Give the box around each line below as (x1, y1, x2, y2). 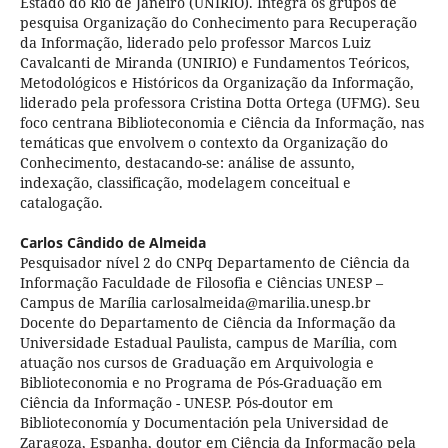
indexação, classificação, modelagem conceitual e (19, 173, 351, 193)
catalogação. (19, 193, 119, 213)
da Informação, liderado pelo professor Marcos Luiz (19, 33, 371, 53)
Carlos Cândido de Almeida (19, 233, 206, 253)
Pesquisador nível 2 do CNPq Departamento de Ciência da (19, 253, 410, 273)
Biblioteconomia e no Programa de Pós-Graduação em (19, 373, 382, 393)
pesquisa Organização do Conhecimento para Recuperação (19, 13, 417, 33)
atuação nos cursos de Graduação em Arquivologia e (19, 353, 374, 373)
